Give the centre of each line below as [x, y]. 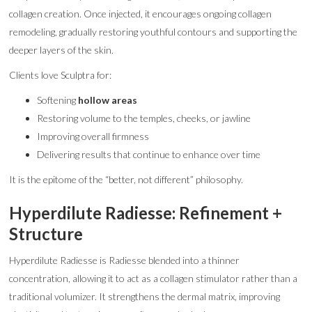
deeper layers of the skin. [62, 50]
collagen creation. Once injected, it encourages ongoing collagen [141, 14]
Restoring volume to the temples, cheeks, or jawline [144, 118]
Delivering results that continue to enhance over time [149, 154]
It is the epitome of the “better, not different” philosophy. [126, 179]
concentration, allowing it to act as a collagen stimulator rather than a [154, 278]
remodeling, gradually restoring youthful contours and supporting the [154, 32]
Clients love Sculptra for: [61, 75]
